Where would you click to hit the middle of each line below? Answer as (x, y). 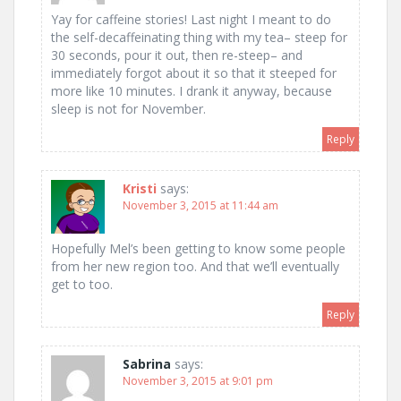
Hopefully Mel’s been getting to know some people (198, 249)
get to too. (82, 285)
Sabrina (147, 364)
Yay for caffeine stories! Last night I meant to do (191, 20)
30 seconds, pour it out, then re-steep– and (177, 55)
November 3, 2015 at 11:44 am (200, 206)
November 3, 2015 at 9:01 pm (198, 381)
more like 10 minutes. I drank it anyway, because (192, 91)
